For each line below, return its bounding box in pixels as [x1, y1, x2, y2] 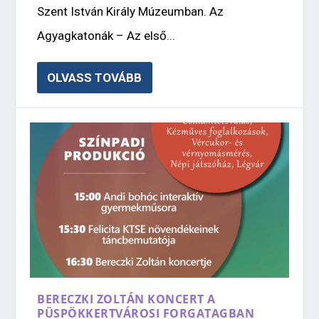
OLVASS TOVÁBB [47, 70, 142, 85]
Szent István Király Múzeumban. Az [37, 4, 224, 19]
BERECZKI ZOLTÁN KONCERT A [37, 291, 216, 307]
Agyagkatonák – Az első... [37, 28, 176, 43]
